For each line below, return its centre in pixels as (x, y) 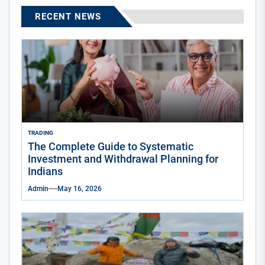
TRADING (41, 133)
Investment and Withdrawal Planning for (123, 159)
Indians (45, 172)
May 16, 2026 (80, 189)
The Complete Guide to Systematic (111, 147)
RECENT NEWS (68, 17)
